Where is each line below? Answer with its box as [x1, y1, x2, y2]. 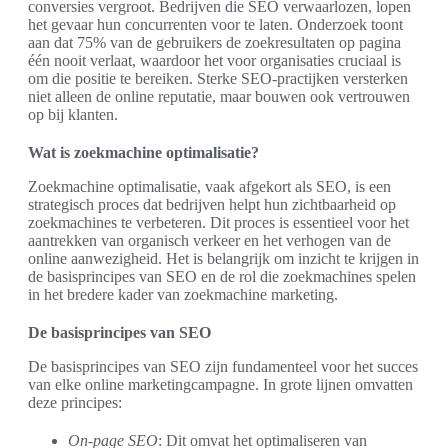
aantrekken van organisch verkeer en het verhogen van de [28, 232, 391, 250]
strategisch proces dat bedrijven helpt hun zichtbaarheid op [28, 196, 396, 214]
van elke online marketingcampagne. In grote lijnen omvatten [28, 376, 413, 394]
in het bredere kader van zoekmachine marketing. [28, 286, 338, 304]
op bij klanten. [28, 106, 118, 124]
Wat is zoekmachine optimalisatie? [28, 144, 259, 162]
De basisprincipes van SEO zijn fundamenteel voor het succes [28, 358, 418, 376]
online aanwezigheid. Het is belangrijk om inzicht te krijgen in [28, 250, 419, 268]
